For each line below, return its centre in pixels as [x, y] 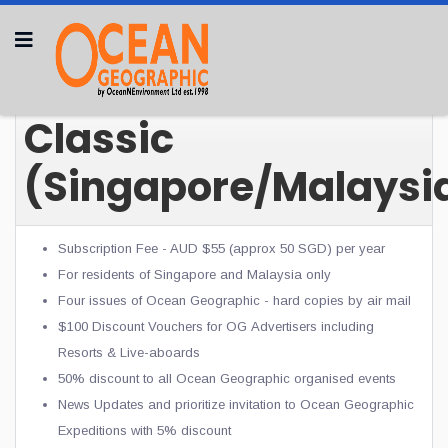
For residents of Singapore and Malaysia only [194, 274]
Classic [99, 139]
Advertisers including [312, 326]
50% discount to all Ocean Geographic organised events [227, 378]
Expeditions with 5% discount [144, 430]
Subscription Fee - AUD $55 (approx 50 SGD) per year [221, 248]
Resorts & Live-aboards [129, 352]
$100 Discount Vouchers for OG [154, 326]
